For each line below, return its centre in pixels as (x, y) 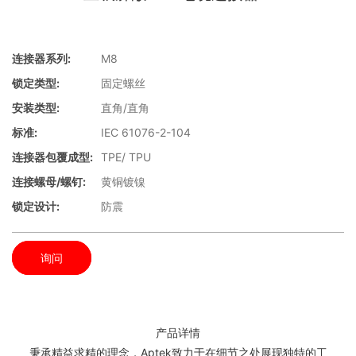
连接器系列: (41, 59)
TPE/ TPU (126, 157)
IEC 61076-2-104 (146, 133)
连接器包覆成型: (52, 157)
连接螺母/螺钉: (49, 182)
